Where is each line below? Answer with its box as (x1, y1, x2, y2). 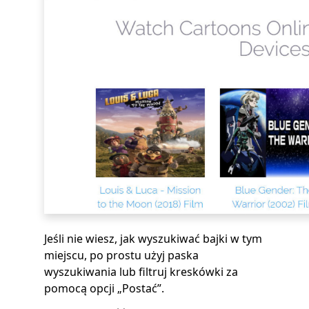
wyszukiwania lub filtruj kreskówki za (44, 264, 238, 279)
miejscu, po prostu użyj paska (44, 248, 199, 263)
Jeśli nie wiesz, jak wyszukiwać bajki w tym (44, 231, 262, 246)
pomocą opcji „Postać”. (44, 281, 164, 296)
